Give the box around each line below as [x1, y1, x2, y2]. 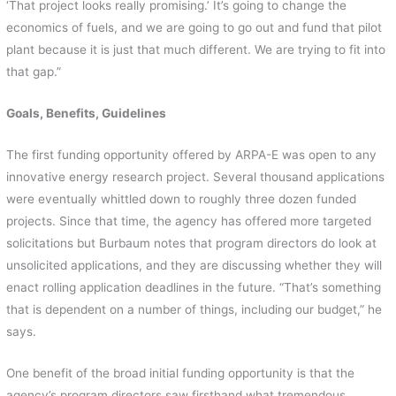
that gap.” [6, 65, 62, 80]
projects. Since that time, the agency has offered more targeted [6, 214, 372, 229]
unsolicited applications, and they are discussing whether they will [6, 258, 383, 273]
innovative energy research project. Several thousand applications [6, 170, 385, 185]
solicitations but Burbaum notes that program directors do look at [6, 236, 377, 251]
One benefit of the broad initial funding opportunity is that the [6, 366, 355, 381]
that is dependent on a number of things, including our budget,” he [6, 302, 383, 317]
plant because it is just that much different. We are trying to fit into [6, 42, 386, 57]
